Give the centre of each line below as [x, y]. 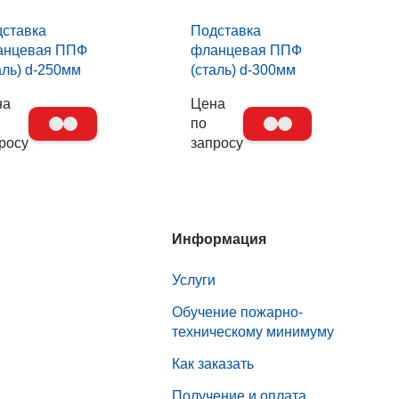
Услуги [193, 281]
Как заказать [212, 364]
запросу [217, 142]
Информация [219, 240]
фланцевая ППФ [247, 50]
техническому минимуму [252, 332]
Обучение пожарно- [237, 313]
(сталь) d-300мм [244, 69]
